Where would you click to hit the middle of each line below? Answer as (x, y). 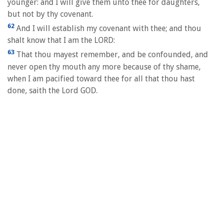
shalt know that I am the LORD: (61, 40)
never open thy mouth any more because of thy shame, (104, 67)
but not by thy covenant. (50, 14)
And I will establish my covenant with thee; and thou (108, 29)
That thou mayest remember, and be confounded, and (111, 55)
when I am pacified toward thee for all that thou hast (101, 78)
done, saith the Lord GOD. (53, 90)
